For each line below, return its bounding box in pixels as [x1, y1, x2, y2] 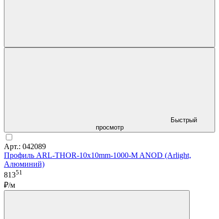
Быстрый [171, 116, 197, 124]
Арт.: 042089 [4, 142, 46, 151]
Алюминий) [4, 159, 44, 168]
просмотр [95, 123, 124, 131]
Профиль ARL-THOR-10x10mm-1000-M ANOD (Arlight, [4, 151, 191, 159]
